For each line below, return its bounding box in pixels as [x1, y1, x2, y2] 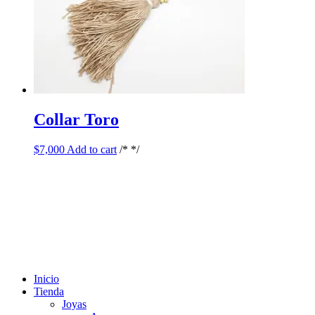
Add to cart [67, 143, 117, 156]
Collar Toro [34, 110, 119, 129]
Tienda [34, 285, 64, 298]
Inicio [34, 273, 59, 285]
